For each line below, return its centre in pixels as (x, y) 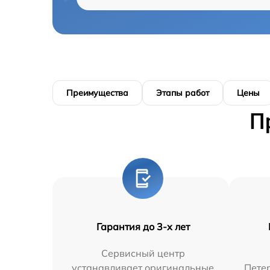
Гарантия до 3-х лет (143, 226)
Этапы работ (183, 93)
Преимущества (97, 93)
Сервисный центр (143, 253)
